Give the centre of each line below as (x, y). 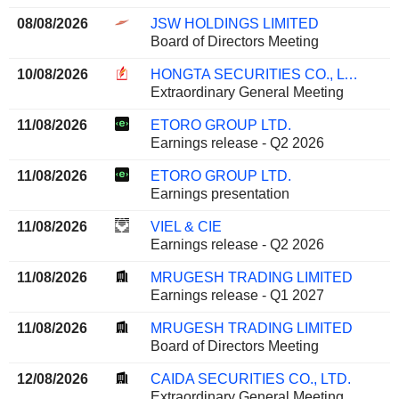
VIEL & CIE (186, 227)
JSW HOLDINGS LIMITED (234, 24)
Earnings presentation (220, 194)
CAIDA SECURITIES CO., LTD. (250, 379)
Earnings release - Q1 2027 (237, 296)
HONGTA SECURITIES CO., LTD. (350, 75)
